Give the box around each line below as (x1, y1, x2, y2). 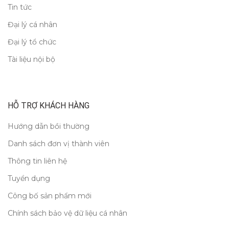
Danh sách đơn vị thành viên (8, 139, 109, 148)
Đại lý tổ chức (8, 37, 56, 47)
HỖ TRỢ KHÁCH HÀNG (8, 100, 89, 110)
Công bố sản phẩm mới (8, 191, 91, 200)
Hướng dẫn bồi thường (8, 121, 89, 131)
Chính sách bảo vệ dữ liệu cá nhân (8, 208, 127, 218)
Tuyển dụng (8, 173, 50, 183)
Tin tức (8, 2, 32, 12)
